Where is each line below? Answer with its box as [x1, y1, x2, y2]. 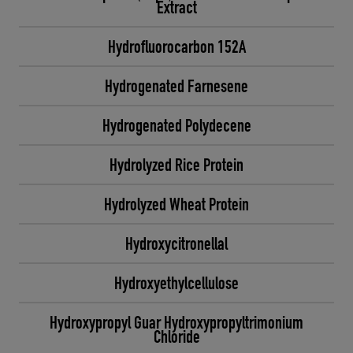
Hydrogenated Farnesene [105, 75, 248, 97]
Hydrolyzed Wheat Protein [104, 193, 249, 215]
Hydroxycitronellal [125, 232, 228, 255]
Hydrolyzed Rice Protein [110, 154, 243, 176]
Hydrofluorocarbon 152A [107, 35, 246, 58]
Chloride [153, 325, 200, 347]
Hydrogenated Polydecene [102, 114, 251, 136]
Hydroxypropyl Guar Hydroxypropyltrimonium [50, 311, 303, 333]
